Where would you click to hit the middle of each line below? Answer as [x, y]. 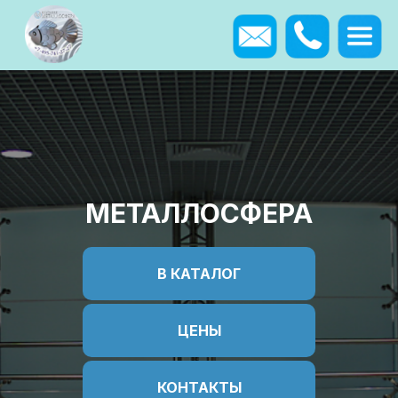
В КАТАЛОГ [199, 274]
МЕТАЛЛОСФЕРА [199, 213]
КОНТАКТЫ [199, 387]
